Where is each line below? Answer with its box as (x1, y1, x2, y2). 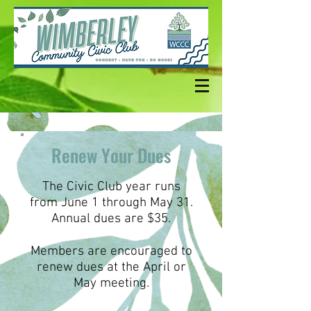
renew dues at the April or (36, 260, 186, 276)
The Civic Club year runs (42, 179, 180, 195)
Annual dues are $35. (51, 211, 171, 227)
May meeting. (73, 276, 149, 292)
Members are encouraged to (30, 244, 192, 260)
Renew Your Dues (51, 142, 171, 169)
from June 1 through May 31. (29, 195, 193, 211)
